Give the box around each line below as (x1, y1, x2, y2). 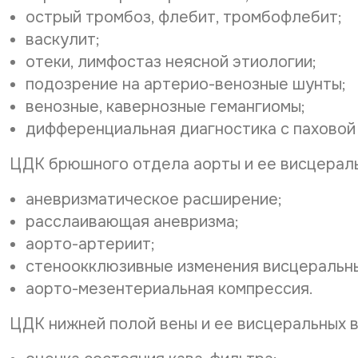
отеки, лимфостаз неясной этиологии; (26, 52, 316, 72)
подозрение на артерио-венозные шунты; (26, 74, 346, 94)
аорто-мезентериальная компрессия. (26, 279, 313, 299)
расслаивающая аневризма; (26, 212, 239, 232)
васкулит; (26, 30, 100, 50)
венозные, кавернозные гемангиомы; (26, 97, 305, 117)
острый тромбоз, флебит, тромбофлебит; (26, 7, 342, 27)
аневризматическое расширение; (26, 189, 282, 209)
